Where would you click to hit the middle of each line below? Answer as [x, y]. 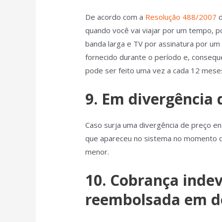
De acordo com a [115, 17]
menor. [97, 151]
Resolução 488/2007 [181, 17]
